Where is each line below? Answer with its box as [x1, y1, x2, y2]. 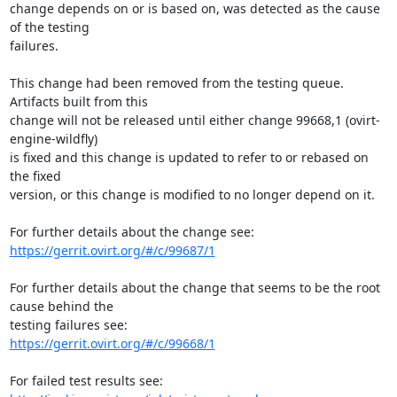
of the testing [9, 18, 90, 35]
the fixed [9, 167, 61, 184]
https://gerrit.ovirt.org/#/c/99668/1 [9, 334, 215, 352]
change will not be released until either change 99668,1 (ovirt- [9, 111, 380, 128]
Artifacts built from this [9, 92, 148, 110]
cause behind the [9, 297, 113, 315]
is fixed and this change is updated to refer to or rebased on [9, 148, 369, 166]
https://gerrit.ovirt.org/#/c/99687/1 [9, 241, 215, 259]
